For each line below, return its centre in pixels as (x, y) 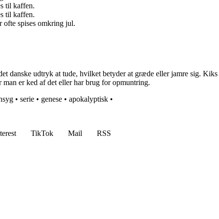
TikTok (42, 133)
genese (52, 99)
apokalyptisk (88, 99)
